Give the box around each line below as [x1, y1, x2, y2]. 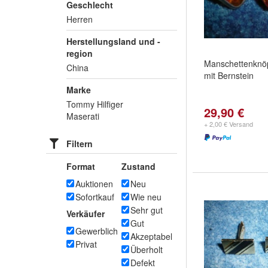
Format [66, 160, 95, 172]
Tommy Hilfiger [66, 98, 123, 110]
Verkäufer [66, 208, 105, 220]
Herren [66, 13, 93, 25]
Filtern [66, 138, 93, 150]
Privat [75, 238, 97, 250]
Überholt [130, 243, 163, 255]
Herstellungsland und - [66, 35, 160, 47]
